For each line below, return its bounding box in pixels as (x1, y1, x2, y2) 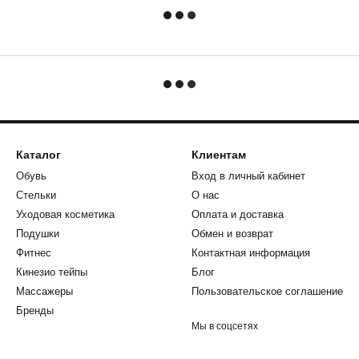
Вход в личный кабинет (192, 170, 305, 182)
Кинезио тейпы (16, 266, 87, 278)
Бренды (16, 305, 54, 317)
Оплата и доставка (192, 208, 284, 220)
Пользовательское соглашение (192, 285, 343, 297)
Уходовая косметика (16, 208, 115, 220)
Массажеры (16, 285, 73, 297)
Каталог (16, 148, 61, 161)
